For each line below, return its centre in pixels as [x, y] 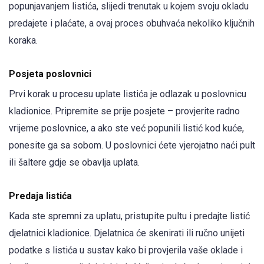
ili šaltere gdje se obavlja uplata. [74, 162]
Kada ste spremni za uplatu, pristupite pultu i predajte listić [129, 216]
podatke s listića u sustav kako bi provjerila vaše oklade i [126, 250]
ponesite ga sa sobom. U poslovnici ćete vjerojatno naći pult [132, 145]
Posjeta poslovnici [50, 74]
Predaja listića [40, 196]
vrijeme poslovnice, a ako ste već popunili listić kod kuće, [126, 128]
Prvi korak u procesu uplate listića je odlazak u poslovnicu [128, 94]
